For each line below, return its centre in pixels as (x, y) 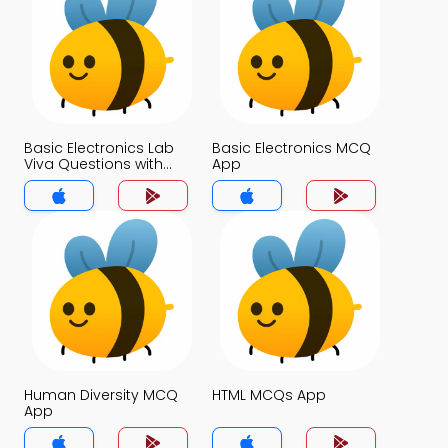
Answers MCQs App (93, 180)
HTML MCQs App (269, 395)
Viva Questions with (93, 164)
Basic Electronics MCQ (291, 148)
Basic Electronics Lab (99, 148)
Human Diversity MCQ (101, 395)
